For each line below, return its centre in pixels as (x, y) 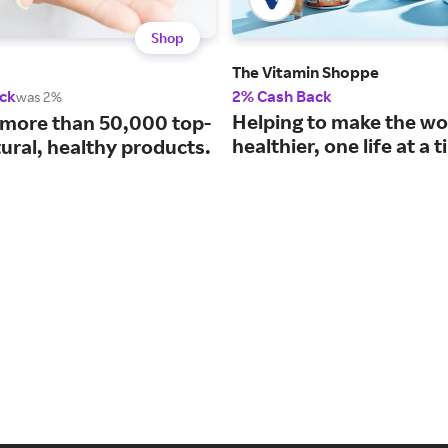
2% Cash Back (282, 96)
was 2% (39, 97)
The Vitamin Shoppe (305, 72)
